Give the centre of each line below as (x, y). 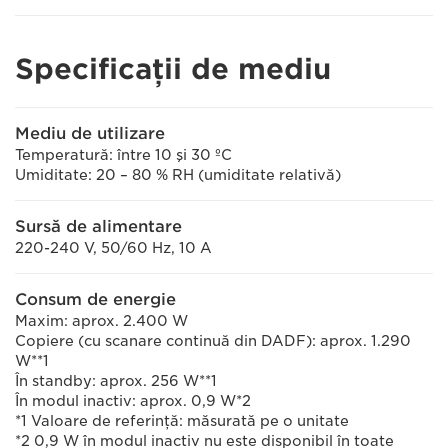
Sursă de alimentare (98, 226)
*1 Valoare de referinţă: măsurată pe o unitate (182, 421)
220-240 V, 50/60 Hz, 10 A (113, 248)
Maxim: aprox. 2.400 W (101, 321)
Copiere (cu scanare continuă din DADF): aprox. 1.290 (213, 341)
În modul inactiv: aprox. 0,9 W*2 (133, 401)
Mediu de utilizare (90, 133)
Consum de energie (95, 299)
